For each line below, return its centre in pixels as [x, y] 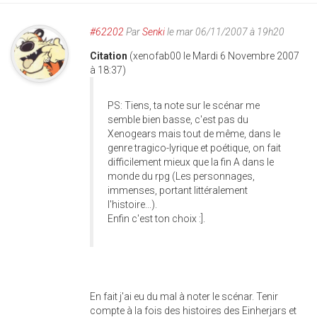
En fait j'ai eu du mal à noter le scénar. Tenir [184, 296]
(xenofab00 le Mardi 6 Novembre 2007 [214, 56]
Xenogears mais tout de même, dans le [194, 134]
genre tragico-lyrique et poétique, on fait [194, 148]
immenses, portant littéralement [178, 190]
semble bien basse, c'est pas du [178, 120]
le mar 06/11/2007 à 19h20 [225, 32]
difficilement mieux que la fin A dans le [191, 162]
